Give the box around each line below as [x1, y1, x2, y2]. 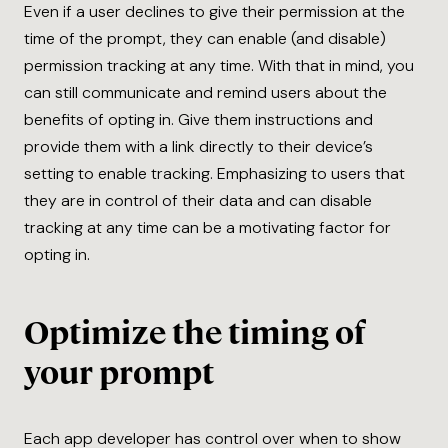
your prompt [24, 352, 214, 395]
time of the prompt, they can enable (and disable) [24, 28, 386, 50]
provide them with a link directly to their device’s [24, 136, 373, 158]
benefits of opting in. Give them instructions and [24, 109, 373, 131]
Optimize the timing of [24, 312, 365, 355]
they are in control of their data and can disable [24, 190, 372, 212]
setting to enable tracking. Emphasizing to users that [24, 163, 405, 185]
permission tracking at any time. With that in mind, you [24, 55, 414, 77]
